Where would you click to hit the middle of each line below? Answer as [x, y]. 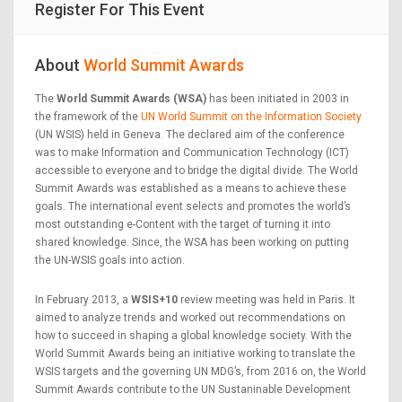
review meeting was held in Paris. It [267, 299]
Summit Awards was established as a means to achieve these [191, 188]
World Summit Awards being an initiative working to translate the [195, 353]
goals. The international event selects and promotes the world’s [193, 206]
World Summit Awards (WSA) [131, 98]
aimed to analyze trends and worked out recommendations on [190, 317]
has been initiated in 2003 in [278, 98]
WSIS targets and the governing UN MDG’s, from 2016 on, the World [201, 371]
